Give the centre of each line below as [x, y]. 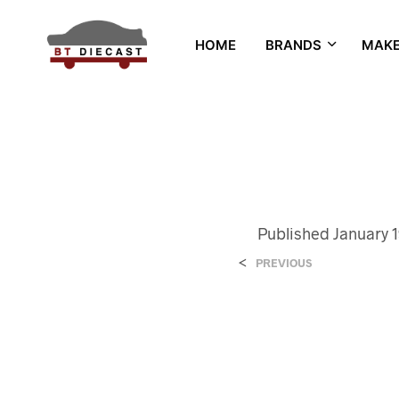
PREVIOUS [284, 263]
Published [296, 233]
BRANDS [293, 45]
